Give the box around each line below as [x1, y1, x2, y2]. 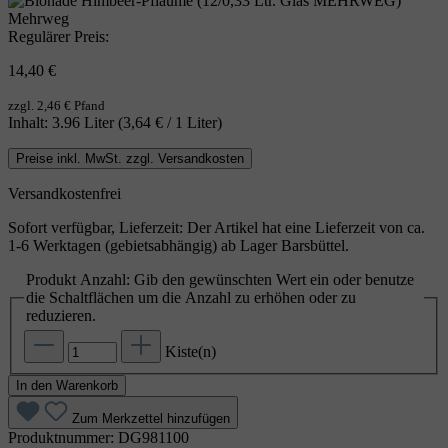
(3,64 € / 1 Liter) [118, 113, 222, 131]
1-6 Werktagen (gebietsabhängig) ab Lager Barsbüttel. [8, 236, 349, 254]
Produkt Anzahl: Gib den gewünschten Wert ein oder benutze [26, 270, 414, 288]
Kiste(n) [165, 343, 216, 361]
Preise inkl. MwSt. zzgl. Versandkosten [16, 150, 244, 166]
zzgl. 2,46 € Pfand [8, 97, 105, 113]
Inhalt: [8, 113, 52, 131]
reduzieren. [26, 306, 96, 324]
